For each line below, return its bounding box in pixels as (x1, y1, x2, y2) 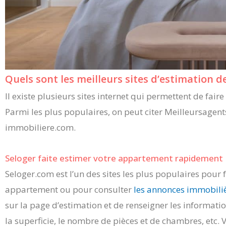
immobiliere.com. (5, 121, 76, 133)
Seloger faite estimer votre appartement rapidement (5, 152, 223, 164)
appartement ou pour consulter (5, 183, 134, 195)
